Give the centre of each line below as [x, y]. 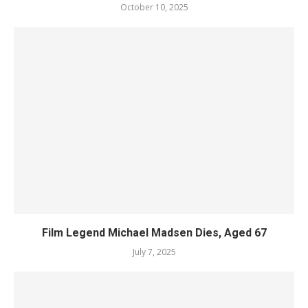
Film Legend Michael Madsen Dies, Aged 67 [154, 233]
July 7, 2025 [154, 252]
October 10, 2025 [154, 8]
